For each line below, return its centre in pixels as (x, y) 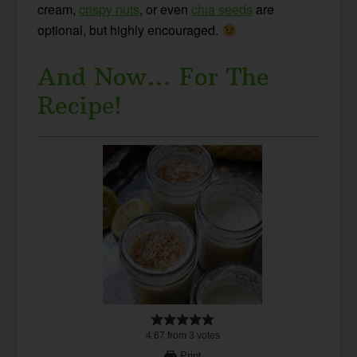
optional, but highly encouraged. (130, 29)
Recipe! (80, 105)
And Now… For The (154, 76)
